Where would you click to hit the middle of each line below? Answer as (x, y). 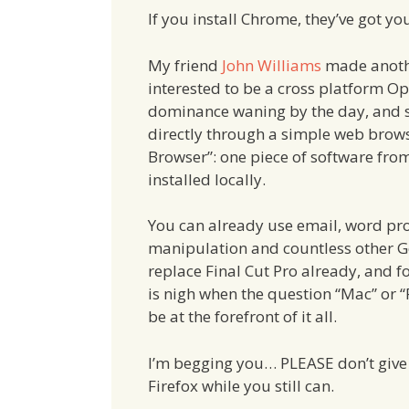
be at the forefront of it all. (242, 317)
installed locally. (207, 179)
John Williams (272, 65)
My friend (185, 65)
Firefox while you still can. (241, 385)
